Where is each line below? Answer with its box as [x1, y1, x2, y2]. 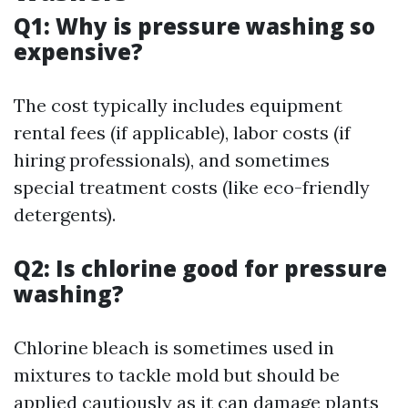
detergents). [14, 203, 116, 226]
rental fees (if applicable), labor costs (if [14, 121, 351, 144]
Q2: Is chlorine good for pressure [14, 253, 387, 283]
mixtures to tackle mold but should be [14, 363, 340, 386]
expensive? [14, 36, 143, 66]
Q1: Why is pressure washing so [14, 11, 375, 41]
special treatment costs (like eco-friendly [14, 176, 370, 199]
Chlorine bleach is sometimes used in [14, 336, 334, 359]
